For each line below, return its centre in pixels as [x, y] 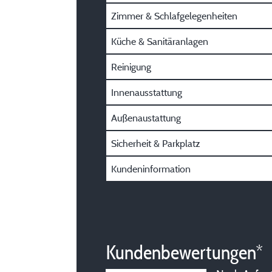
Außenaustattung [146, 118]
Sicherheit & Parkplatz [156, 143]
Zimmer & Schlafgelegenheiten [174, 16]
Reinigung [131, 67]
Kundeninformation [151, 169]
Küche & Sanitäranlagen [160, 41]
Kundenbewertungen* [184, 252]
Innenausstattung [147, 92]
